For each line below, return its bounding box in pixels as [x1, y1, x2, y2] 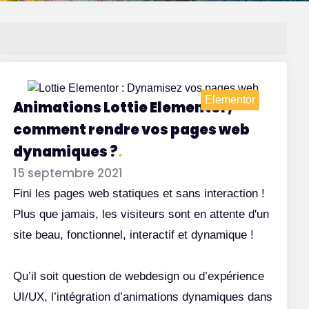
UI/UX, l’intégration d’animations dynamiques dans [12, 290, 272, 304]
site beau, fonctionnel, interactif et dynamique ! [12, 228, 254, 242]
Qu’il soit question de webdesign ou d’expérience [12, 270, 264, 283]
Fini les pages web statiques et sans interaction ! [12, 187, 265, 201]
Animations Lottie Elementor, [12, 98, 232, 118]
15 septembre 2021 [12, 165, 123, 182]
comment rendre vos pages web [12, 120, 250, 140]
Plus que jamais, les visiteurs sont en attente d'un [12, 208, 269, 221]
